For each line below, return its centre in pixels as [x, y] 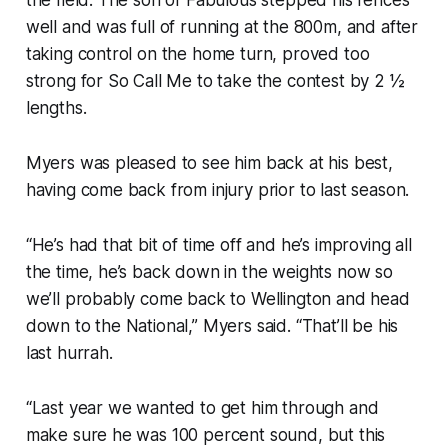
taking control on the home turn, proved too [197, 53]
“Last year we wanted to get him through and [202, 407]
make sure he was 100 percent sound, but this [205, 434]
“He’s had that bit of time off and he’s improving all [218, 244]
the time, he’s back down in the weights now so [209, 271]
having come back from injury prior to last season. [222, 189]
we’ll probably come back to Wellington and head [217, 298]
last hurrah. [71, 352]
